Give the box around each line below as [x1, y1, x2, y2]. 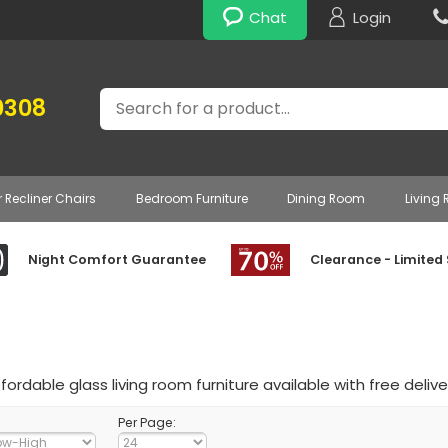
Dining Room [287, 190, 366, 207]
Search [101, 87, 149, 107]
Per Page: [118, 414, 176, 432]
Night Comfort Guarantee [28, 251, 207, 268]
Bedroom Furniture [135, 190, 248, 207]
